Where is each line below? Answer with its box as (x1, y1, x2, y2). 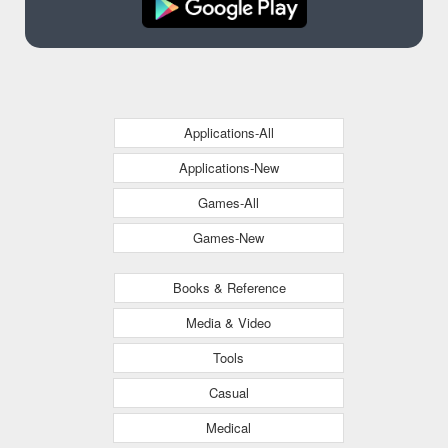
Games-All (198, 192, 259, 212)
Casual (208, 382, 249, 402)
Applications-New (178, 157, 279, 177)
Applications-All (184, 122, 274, 142)
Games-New (193, 227, 264, 247)
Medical (206, 417, 251, 437)
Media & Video (186, 312, 271, 332)
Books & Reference (172, 277, 286, 297)
